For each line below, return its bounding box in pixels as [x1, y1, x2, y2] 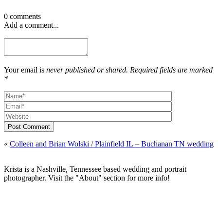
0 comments [4, 12, 41, 20]
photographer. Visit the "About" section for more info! [4, 173, 170, 182]
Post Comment [8, 123, 50, 130]
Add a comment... [4, 20, 59, 29]
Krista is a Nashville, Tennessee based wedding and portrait [4, 164, 186, 173]
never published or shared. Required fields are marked [46, 65, 213, 74]
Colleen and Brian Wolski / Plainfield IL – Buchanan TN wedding [10, 139, 214, 148]
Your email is [4, 65, 46, 74]
